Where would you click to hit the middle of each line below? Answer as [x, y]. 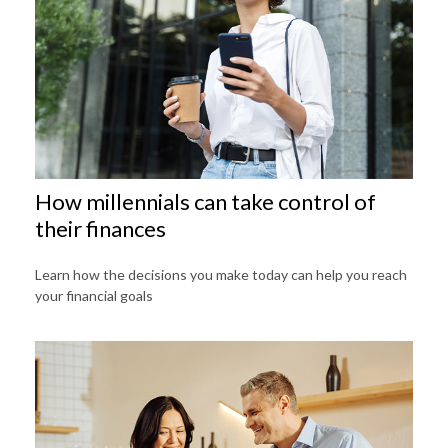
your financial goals [94, 295]
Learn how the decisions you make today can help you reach [221, 274]
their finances [100, 228]
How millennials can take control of [205, 201]
